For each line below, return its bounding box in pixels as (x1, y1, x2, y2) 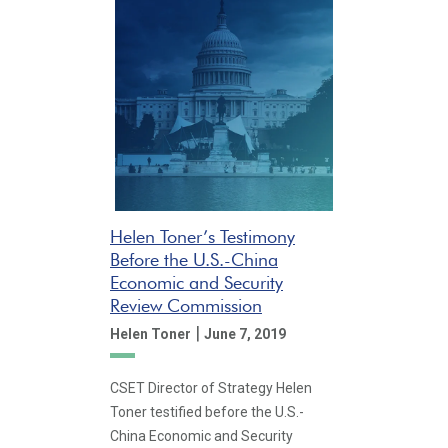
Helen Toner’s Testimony (110, 225, 295, 247)
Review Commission (110, 294, 262, 316)
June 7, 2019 (204, 325, 286, 342)
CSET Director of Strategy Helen (110, 380, 312, 396)
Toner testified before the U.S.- (110, 404, 304, 420)
